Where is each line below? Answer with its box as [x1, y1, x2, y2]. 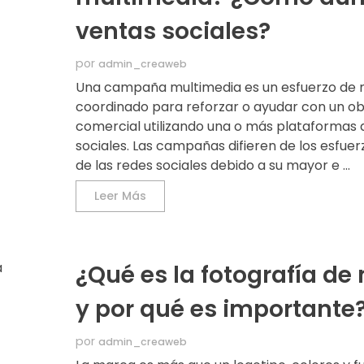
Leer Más [94, 188, 147, 205]
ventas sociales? [76, 15, 271, 48]
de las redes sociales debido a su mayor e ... [76, 156, 351, 175]
